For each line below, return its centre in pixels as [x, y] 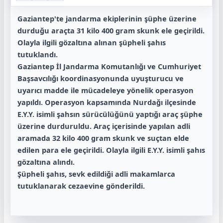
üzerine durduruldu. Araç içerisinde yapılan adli [104, 126]
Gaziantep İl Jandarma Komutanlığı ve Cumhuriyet [109, 66]
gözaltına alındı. [46, 162]
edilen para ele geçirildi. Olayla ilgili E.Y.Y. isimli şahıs [111, 150]
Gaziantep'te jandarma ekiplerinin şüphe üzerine [107, 18]
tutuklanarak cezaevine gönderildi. [81, 186]
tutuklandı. [38, 54]
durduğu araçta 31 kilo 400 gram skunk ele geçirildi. [111, 30]
